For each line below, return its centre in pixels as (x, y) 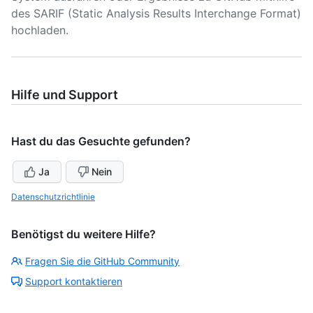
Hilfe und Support (65, 95)
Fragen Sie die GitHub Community (102, 261)
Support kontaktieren (74, 281)
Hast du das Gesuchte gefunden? (101, 141)
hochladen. (40, 30)
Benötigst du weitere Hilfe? (83, 234)
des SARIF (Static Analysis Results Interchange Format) (156, 13)
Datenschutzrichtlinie (53, 197)
